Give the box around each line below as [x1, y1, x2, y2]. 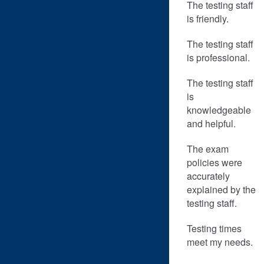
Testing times [187, 222, 242, 235]
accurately [187, 169, 230, 183]
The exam [187, 142, 229, 156]
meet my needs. [187, 235, 253, 249]
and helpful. [187, 117, 236, 130]
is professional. [187, 51, 250, 64]
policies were [187, 156, 242, 169]
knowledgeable [187, 103, 251, 117]
